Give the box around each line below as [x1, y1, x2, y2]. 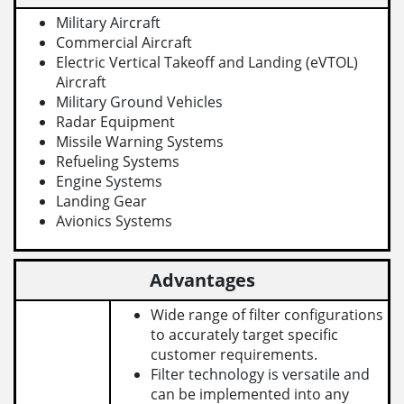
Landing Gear [56, 190, 148, 211]
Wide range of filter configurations [151, 305, 384, 326]
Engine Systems [56, 170, 163, 191]
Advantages [149, 268, 255, 293]
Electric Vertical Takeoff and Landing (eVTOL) [56, 51, 359, 72]
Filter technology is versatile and [151, 364, 371, 385]
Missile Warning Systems [56, 131, 225, 151]
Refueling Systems [56, 151, 180, 171]
